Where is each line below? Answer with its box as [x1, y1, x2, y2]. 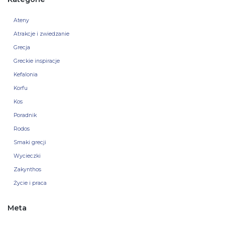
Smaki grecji [14, 139, 46, 146]
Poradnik [14, 112, 37, 119]
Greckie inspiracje [14, 58, 60, 65]
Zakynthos [14, 166, 41, 173]
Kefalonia [14, 71, 38, 78]
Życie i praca [14, 180, 47, 187]
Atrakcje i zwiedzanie [14, 31, 69, 38]
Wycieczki [14, 153, 41, 160]
